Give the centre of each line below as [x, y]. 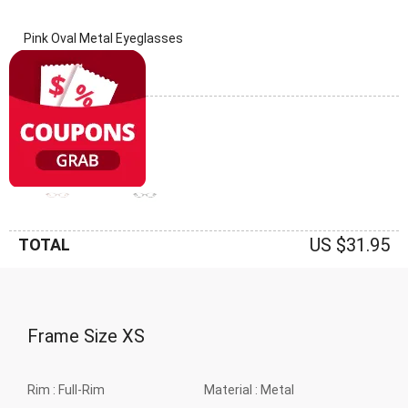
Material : [232, 389]
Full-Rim [82, 389]
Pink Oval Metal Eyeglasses [103, 38]
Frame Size [75, 336]
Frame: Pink [56, 156]
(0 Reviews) [52, 69]
